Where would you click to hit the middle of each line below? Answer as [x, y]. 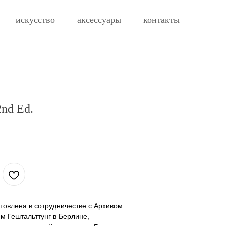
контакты [161, 20]
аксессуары [99, 20]
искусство [35, 20]
